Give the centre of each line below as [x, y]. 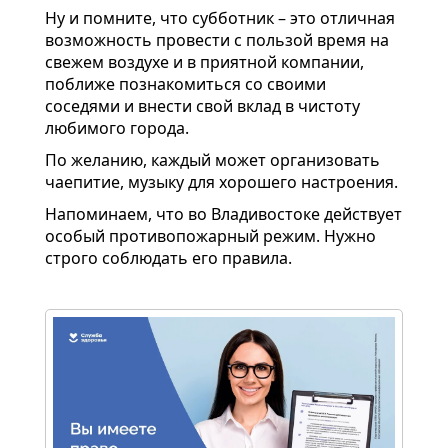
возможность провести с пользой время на [217, 39]
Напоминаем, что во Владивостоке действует [223, 213]
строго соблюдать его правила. [168, 257]
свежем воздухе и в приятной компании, [204, 61]
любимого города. [117, 127]
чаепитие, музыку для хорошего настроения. [221, 181]
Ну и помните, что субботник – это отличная [220, 17]
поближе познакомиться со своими [185, 83]
